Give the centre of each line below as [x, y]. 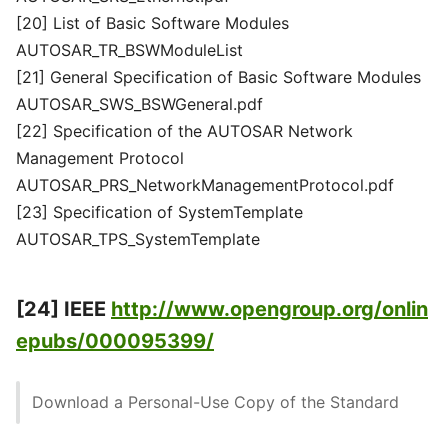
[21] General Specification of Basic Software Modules [218, 77]
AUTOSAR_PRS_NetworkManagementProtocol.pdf [205, 185]
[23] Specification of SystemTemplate [159, 212]
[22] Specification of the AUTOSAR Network [184, 131]
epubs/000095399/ [115, 341]
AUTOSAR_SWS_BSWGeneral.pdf [139, 104]
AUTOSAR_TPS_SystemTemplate [138, 239]
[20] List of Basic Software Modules [152, 23]
